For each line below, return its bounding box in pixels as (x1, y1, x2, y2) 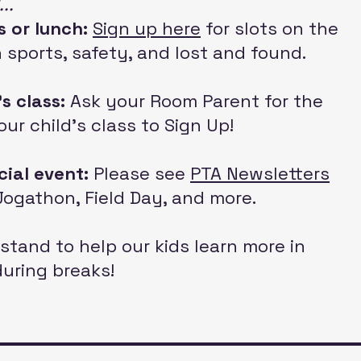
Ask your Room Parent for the (70, 89, 323, 112)
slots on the (234, 17, 338, 39)
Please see (89, 162, 190, 185)
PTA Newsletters (190, 162, 330, 185)
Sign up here (93, 17, 201, 39)
